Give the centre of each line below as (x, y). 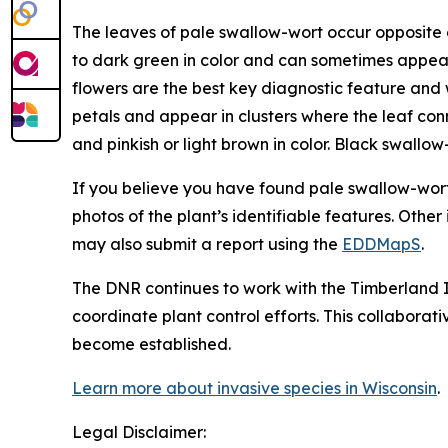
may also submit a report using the (207, 244)
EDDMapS (381, 244)
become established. (151, 344)
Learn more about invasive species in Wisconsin (254, 388)
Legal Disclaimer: (139, 432)
